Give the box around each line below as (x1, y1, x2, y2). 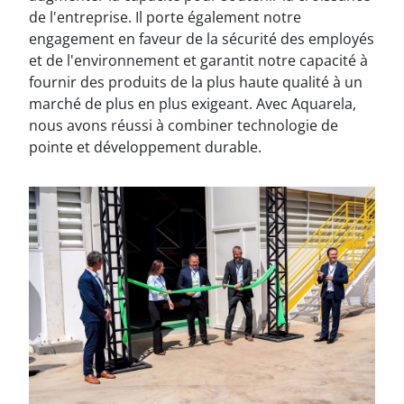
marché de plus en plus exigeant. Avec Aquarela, (29, 94, 356, 114)
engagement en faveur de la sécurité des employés (29, 29, 374, 49)
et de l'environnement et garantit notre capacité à (29, 50, 368, 70)
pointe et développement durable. (29, 137, 262, 157)
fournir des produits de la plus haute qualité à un (29, 72, 363, 92)
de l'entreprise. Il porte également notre (29, 7, 301, 27)
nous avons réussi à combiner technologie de (29, 115, 338, 135)
